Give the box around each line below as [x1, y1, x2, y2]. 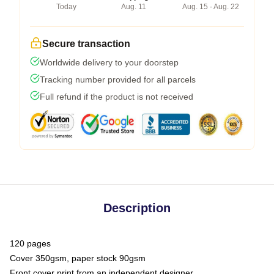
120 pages [10, 238, 51, 248]
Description [103, 201, 171, 215]
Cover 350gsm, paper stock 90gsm [10, 253, 146, 263]
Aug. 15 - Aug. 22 [182, 2, 239, 11]
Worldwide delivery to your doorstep [40, 57, 179, 67]
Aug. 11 [121, 2, 146, 11]
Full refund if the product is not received [40, 91, 193, 102]
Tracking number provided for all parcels [40, 74, 196, 84]
